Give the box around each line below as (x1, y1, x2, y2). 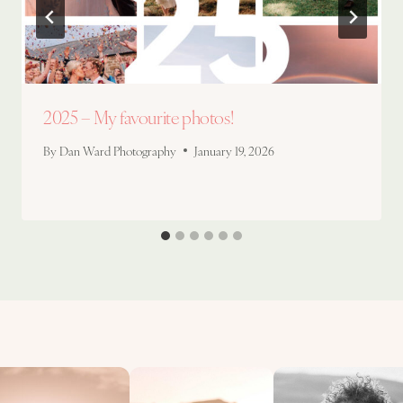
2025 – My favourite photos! (43, 104, 234, 130)
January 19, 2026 (194, 141, 275, 159)
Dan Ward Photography (59, 141, 177, 159)
